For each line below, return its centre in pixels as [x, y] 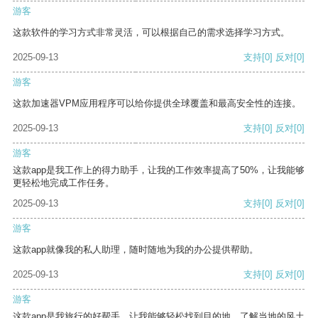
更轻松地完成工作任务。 [64, 183]
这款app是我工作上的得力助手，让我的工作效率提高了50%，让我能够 [159, 170]
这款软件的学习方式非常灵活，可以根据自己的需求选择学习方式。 [151, 33]
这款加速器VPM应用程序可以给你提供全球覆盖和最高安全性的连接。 [157, 104]
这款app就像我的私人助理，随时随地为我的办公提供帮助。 [136, 250]
